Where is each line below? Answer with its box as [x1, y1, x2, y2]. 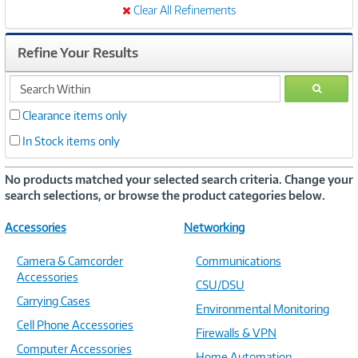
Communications [196, 254, 281, 268]
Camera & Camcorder [17, 254, 123, 268]
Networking [184, 221, 245, 234]
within [9, 91, 40, 105]
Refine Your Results [18, 45, 138, 61]
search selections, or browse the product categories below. [5, 189, 325, 202]
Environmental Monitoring [196, 302, 329, 316]
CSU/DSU [196, 278, 245, 292]
